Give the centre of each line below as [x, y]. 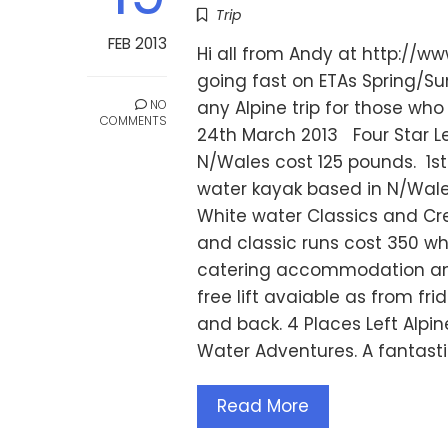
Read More [263, 406]
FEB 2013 [137, 44]
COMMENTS [133, 121]
